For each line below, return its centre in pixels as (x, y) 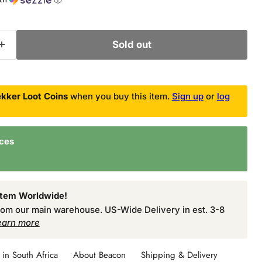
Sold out (132, 44)
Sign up (187, 96)
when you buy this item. (120, 96)
